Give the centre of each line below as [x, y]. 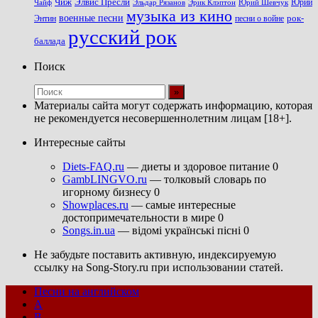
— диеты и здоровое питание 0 [201, 167]
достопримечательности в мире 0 [143, 218]
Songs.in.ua [89, 231]
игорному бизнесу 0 [111, 192]
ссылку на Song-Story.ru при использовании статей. [159, 268]
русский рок [122, 37]
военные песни [91, 18]
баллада [50, 42]
